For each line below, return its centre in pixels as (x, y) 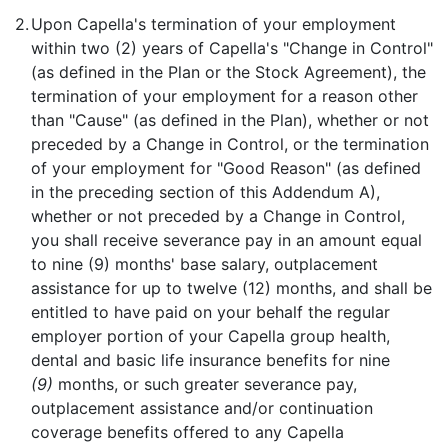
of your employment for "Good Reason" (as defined (226, 168)
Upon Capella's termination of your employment (213, 24)
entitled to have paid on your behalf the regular (210, 312)
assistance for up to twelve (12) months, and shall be (231, 288)
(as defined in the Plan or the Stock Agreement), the (228, 72)
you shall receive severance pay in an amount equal (226, 240)
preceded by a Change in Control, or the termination (230, 144)
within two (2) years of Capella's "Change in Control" (232, 48)
